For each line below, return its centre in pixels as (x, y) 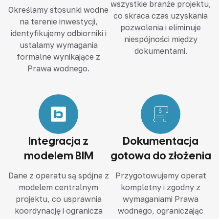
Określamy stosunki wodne (58, 10)
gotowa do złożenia (161, 156)
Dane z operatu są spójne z (58, 176)
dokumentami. (161, 51)
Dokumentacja (161, 141)
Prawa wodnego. (58, 69)
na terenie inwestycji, (58, 22)
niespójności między (161, 39)
